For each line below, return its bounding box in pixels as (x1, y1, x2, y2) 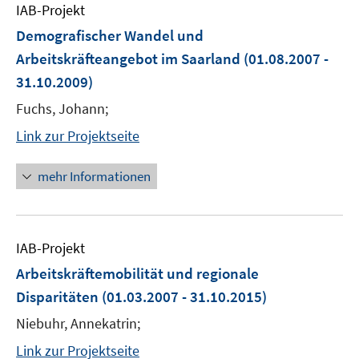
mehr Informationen (38, 167, 151, 185)
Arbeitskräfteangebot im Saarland (16, 49, 240, 68)
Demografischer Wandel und (16, 26, 204, 45)
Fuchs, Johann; (16, 99, 108, 118)
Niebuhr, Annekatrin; (16, 314, 140, 333)
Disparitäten (16, 287, 99, 306)
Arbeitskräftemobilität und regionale (16, 264, 259, 283)
